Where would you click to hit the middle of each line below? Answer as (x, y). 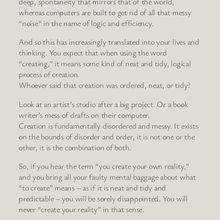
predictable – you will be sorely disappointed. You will (103, 198)
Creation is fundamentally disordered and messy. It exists (109, 125)
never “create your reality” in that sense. (82, 209)
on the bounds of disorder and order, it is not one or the (107, 136)
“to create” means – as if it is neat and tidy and (93, 187)
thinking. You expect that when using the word (93, 53)
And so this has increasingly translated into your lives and (109, 42)
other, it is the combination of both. (75, 147)
